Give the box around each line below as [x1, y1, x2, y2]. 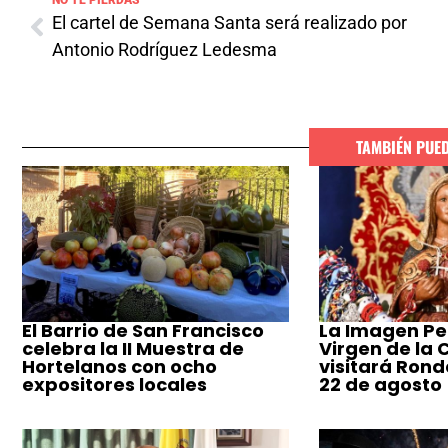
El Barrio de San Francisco [22, 318, 264, 344]
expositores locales [22, 372, 207, 398]
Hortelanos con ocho [22, 354, 217, 380]
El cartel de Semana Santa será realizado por [52, 12, 407, 34]
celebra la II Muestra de [22, 336, 244, 362]
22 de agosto [318, 372, 442, 398]
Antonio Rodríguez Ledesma [52, 39, 277, 61]
